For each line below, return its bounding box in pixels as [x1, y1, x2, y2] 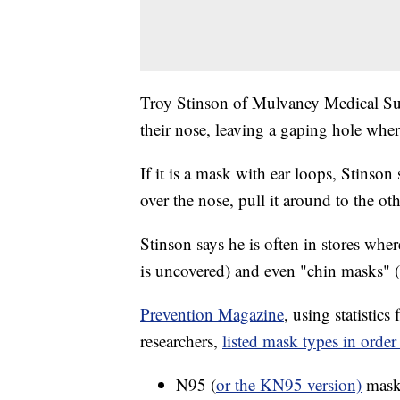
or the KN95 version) [216, 372, 362, 396]
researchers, [140, 329, 222, 352]
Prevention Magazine [140, 302, 284, 325]
